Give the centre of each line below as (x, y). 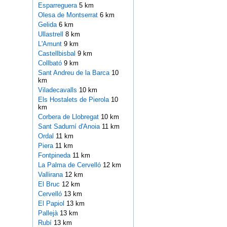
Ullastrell (51, 34)
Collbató (51, 63)
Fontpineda (55, 156)
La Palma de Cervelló (70, 165)
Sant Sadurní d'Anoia (70, 127)
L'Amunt (51, 44)
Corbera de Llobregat (69, 117)
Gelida (48, 25)
